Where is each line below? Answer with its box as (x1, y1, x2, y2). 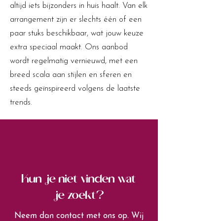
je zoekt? (53, 190, 104, 202)
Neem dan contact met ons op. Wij (14, 212, 144, 220)
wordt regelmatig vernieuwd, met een (10, 57, 138, 65)
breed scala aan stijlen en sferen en (10, 71, 132, 79)
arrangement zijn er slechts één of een (10, 15, 142, 24)
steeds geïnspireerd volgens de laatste (10, 84, 140, 93)
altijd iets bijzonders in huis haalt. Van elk (10, 1, 147, 10)
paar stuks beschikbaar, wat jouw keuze (10, 29, 144, 37)
